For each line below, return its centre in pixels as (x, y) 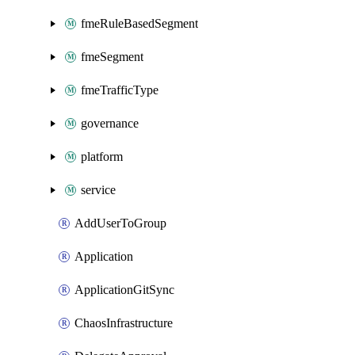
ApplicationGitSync (124, 290)
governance (110, 123)
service (98, 190)
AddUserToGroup (120, 223)
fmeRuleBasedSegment (139, 23)
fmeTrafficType (120, 90)
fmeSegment (112, 57)
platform (102, 157)
